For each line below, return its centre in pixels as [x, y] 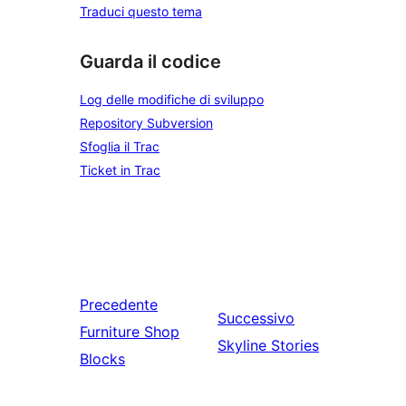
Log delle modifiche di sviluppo [172, 99]
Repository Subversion [146, 123]
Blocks [102, 359]
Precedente [119, 304]
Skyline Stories [269, 345]
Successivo [256, 318]
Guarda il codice [150, 62]
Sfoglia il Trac [120, 146]
